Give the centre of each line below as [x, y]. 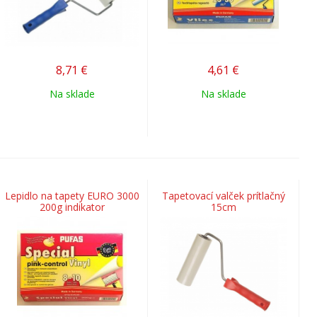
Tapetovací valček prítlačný [223, 196]
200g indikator [72, 207]
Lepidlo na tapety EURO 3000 [72, 196]
